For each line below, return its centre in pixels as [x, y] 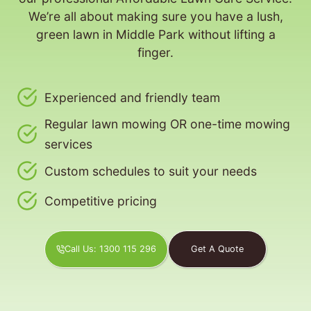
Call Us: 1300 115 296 [111, 249]
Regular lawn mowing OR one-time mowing [167, 124]
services [68, 144]
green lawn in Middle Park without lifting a [155, 35]
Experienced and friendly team [132, 97]
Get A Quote [218, 249]
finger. [155, 53]
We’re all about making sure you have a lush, [155, 17]
